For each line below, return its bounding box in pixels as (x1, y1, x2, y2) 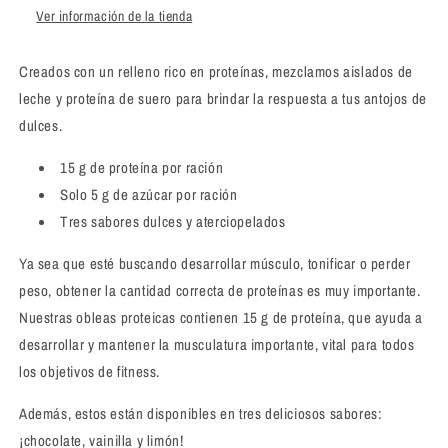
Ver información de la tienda (36, 6, 193, 25)
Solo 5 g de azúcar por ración (60, 183, 238, 205)
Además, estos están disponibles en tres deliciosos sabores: (19, 402, 382, 424)
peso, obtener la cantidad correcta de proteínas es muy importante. (19, 279, 421, 301)
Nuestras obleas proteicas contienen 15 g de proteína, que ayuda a (19, 306, 424, 328)
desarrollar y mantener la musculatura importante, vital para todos (19, 333, 415, 355)
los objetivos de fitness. (19, 360, 160, 382)
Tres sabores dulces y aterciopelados (60, 210, 286, 232)
